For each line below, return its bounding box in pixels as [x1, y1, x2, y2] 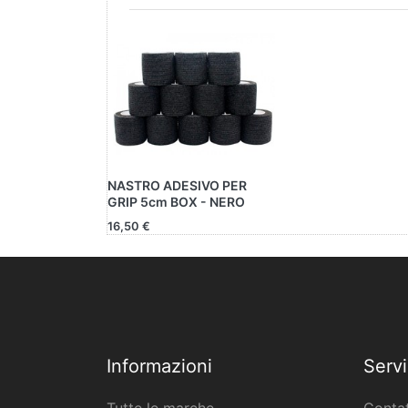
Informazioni [107, 355, 212, 378]
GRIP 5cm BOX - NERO [107, 194, 245, 210]
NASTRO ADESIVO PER [107, 178, 247, 194]
